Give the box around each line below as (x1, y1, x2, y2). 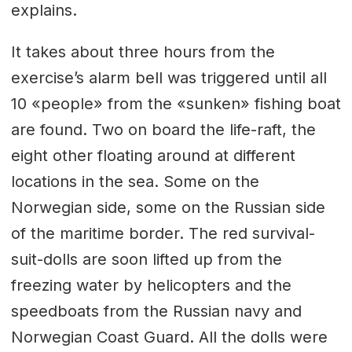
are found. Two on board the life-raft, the (10, 120, 316, 140)
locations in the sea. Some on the (10, 172, 259, 192)
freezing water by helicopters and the (10, 276, 291, 295)
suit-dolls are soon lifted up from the (10, 250, 282, 269)
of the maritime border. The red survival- (10, 224, 315, 244)
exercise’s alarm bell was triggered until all (10, 68, 327, 88)
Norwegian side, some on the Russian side (10, 198, 325, 218)
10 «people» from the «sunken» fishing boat (10, 94, 341, 114)
